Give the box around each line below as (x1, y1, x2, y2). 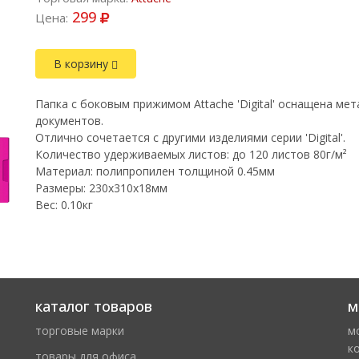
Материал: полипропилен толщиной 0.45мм (35, 163, 275, 179)
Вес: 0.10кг (35, 197, 93, 212)
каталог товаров (35, 296, 152, 316)
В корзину (54, 56, 111, 71)
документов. (35, 113, 103, 128)
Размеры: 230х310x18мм (35, 180, 167, 196)
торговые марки (35, 323, 124, 338)
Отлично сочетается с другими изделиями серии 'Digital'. (35, 130, 345, 145)
